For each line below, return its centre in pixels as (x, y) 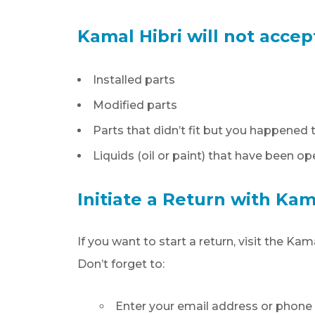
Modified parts (135, 105)
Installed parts (134, 80)
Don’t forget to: (121, 264)
